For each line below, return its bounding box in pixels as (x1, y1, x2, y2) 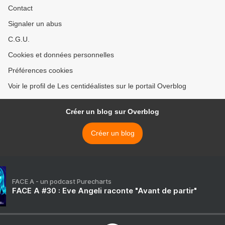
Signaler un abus (8, 20, 62, 28)
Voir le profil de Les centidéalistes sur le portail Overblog (8, 82, 186, 90)
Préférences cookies (8, 66, 73, 74)
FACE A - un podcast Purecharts (12, 177, 111, 185)
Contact (8, 4, 33, 12)
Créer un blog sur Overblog (66, 107, 159, 116)
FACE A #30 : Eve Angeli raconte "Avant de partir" (12, 186, 197, 195)
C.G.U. (8, 35, 30, 43)
